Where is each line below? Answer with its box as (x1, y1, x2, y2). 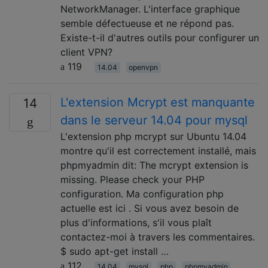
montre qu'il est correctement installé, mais (60, 144, 256, 157)
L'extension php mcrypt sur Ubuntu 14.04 (60, 130, 246, 142)
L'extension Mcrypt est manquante (60, 95, 255, 109)
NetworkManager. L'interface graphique (60, 2, 240, 15)
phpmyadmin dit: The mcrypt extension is (60, 159, 248, 171)
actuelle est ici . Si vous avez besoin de (60, 202, 239, 214)
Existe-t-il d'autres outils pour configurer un (60, 31, 259, 44)
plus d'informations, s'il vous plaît (60, 216, 212, 229)
